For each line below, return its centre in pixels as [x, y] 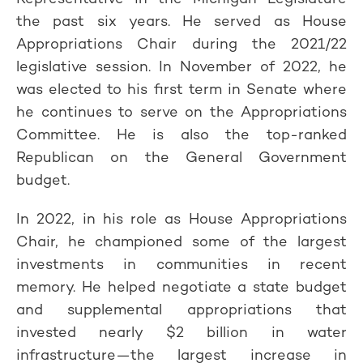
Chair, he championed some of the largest [181, 241]
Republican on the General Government [181, 157]
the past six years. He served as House [181, 21]
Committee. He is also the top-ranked [181, 134]
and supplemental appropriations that [181, 309]
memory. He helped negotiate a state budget [181, 286]
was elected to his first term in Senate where [181, 89]
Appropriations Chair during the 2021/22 [181, 43]
